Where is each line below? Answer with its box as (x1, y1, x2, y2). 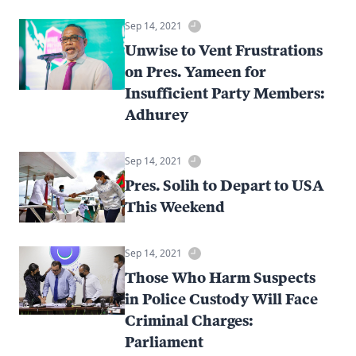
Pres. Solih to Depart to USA (125, 176, 325, 194)
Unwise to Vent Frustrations (125, 41, 323, 59)
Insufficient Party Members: (125, 83, 326, 102)
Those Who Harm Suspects (125, 268, 316, 286)
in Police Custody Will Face (125, 289, 319, 308)
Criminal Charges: (125, 311, 254, 329)
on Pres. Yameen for (125, 62, 267, 80)
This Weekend (125, 197, 226, 215)
